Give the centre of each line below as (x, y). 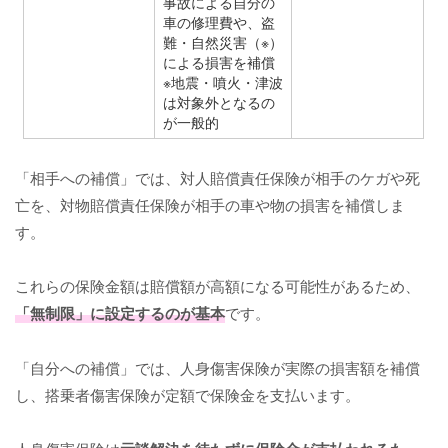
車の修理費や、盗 (219, 22)
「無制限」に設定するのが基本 (120, 313)
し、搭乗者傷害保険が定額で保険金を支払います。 (187, 395)
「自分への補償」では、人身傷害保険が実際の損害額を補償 (217, 368)
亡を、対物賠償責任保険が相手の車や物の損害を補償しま (210, 205)
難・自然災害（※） (223, 42)
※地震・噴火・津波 (223, 82)
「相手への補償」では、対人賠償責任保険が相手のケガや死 (217, 178)
